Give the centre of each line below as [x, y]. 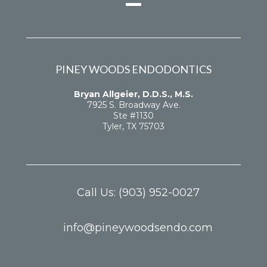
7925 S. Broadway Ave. [133, 105]
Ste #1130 [133, 116]
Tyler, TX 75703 [133, 127]
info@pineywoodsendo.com [138, 228]
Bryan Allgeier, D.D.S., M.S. [133, 94]
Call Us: [97, 193]
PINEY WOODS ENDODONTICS [133, 69]
